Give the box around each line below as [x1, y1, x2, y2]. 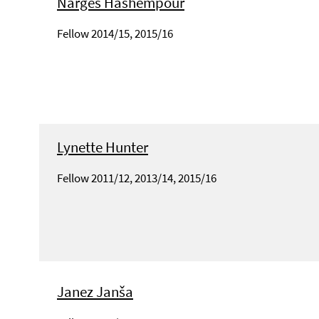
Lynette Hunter [57, 137, 148, 157]
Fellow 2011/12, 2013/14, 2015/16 [57, 169, 216, 186]
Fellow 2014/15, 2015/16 [57, 25, 173, 41]
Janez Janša [57, 281, 133, 301]
